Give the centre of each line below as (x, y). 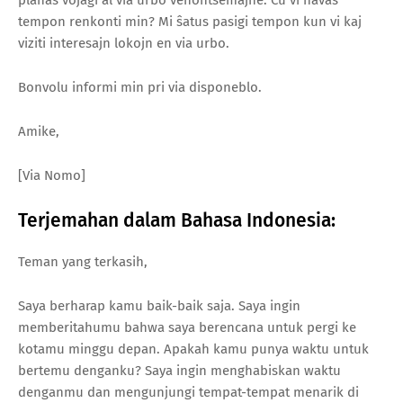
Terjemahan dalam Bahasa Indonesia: (177, 220)
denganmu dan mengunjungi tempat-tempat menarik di (188, 392)
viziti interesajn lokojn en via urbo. (124, 43)
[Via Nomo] (52, 175)
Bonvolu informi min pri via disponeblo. (140, 87)
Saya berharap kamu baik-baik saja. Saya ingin (159, 305)
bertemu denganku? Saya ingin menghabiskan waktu (179, 370)
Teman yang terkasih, (83, 261)
